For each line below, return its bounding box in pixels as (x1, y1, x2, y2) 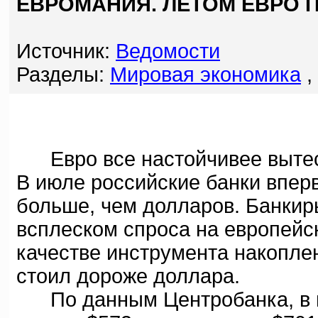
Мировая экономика (110, 63, 301, 86)
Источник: (16, 40, 116, 62)
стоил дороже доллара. (16, 265, 240, 287)
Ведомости (116, 40, 220, 62)
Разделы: (16, 63, 110, 86)
